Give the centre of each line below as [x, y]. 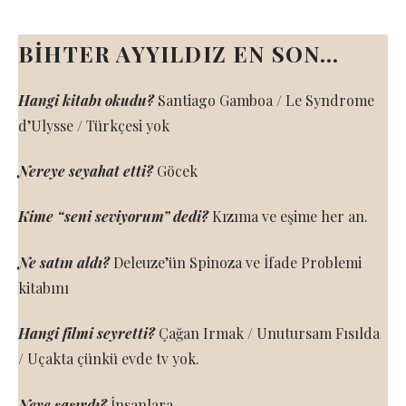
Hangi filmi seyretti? [87, 333]
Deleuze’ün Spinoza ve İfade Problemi [236, 262]
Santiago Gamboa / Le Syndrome [264, 100]
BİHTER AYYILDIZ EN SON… [179, 53]
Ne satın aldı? [64, 262]
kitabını [43, 287]
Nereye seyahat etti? [86, 171]
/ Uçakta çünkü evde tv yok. [109, 359]
